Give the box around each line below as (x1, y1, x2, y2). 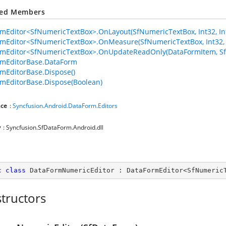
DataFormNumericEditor (30, 166, 115, 174)
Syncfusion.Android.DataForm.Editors (13, 101, 118, 110)
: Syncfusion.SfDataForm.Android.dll (3, 123, 103, 132)
